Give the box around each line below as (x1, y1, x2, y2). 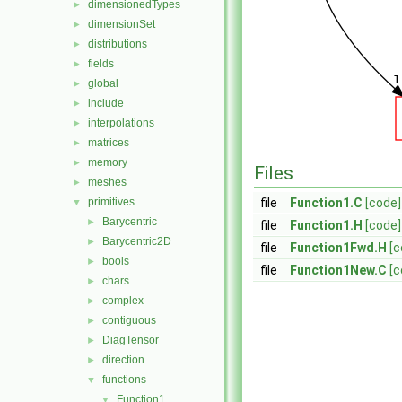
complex (102, 294, 144, 307)
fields (88, 57, 114, 70)
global (88, 77, 118, 90)
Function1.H (290, 218, 363, 232)
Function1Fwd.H (290, 240, 387, 255)
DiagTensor (102, 334, 159, 346)
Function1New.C (290, 263, 387, 277)
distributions (88, 38, 147, 50)
